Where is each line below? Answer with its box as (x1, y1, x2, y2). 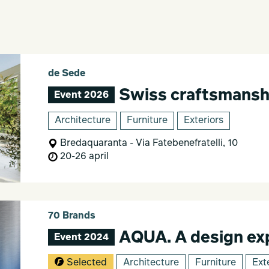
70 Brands (47, 211, 95, 221)
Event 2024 (53, 232, 109, 243)
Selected (66, 258, 107, 268)
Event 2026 (53, 89, 109, 100)
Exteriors (183, 115, 223, 125)
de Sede (47, 68, 85, 79)
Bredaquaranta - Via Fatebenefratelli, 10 (57, 138, 238, 148)
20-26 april (57, 151, 109, 162)
